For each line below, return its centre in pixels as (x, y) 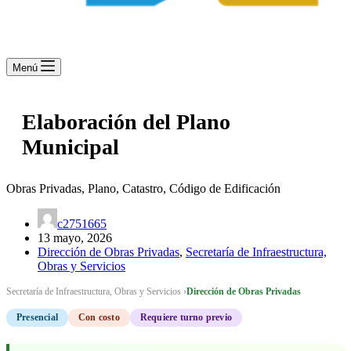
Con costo (99, 318)
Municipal (71, 147)
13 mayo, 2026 (75, 238)
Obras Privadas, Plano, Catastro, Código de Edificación (143, 189)
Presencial (37, 318)
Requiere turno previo (186, 318)
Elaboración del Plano (126, 122)
